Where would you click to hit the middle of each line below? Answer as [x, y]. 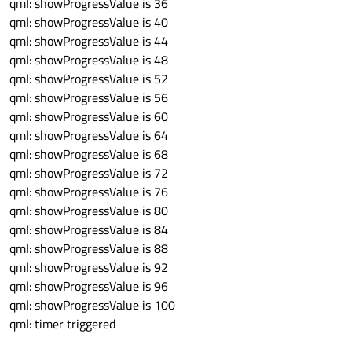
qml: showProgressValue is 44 [89, 41]
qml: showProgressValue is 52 [89, 79]
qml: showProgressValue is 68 [89, 154]
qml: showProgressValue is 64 [89, 136]
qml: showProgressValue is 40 [89, 22]
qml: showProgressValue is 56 [89, 98]
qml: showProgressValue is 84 [89, 230]
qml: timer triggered [62, 324]
